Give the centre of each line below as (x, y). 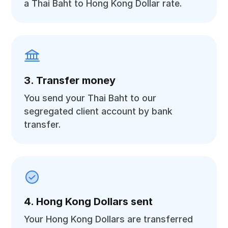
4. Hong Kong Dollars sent (89, 202)
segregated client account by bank (98, 111)
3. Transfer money (70, 80)
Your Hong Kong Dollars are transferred (109, 219)
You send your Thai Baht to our (90, 98)
